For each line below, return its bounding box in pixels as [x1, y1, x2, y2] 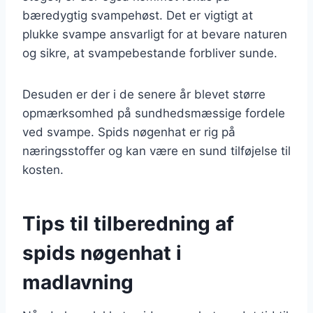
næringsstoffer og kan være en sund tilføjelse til [22, 143, 291, 158]
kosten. [22, 162, 64, 177]
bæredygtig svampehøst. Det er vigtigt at [22, 8, 253, 22]
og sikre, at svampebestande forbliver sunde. [22, 45, 277, 60]
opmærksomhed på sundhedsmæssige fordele [22, 105, 285, 120]
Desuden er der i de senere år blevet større [22, 87, 265, 101]
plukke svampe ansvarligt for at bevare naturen [22, 27, 287, 41]
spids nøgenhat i [22, 240, 182, 265]
